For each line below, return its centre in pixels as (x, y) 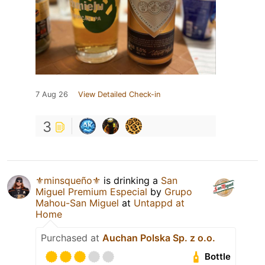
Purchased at (72, 237)
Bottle (218, 257)
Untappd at (159, 203)
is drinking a (131, 180)
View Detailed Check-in (119, 94)
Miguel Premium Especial (91, 191)
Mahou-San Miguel (77, 203)
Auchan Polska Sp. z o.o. (159, 237)
